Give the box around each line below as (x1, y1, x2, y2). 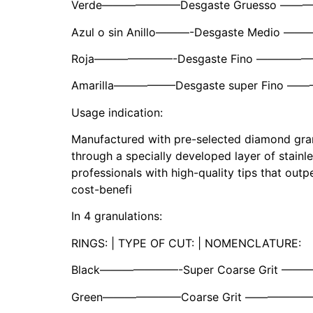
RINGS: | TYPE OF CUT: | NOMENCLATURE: (71, 235, 301, 250)
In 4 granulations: (71, 209, 162, 224)
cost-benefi (71, 182, 132, 197)
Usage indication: (71, 105, 163, 119)
